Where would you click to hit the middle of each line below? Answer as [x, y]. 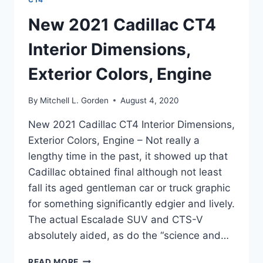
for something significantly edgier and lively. [131, 203]
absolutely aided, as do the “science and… [129, 235]
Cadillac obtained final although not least [125, 172]
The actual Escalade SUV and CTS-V [116, 219]
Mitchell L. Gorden [75, 100]
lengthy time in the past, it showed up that [128, 156]
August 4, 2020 [150, 100]
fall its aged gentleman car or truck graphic [129, 188]
